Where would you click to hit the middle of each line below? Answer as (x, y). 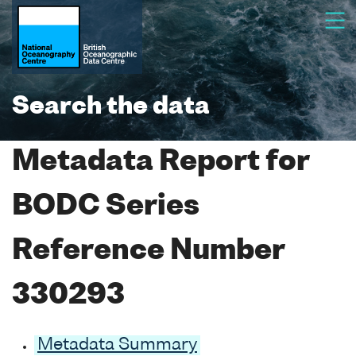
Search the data (111, 107)
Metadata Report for (161, 163)
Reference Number (148, 252)
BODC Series (106, 207)
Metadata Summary (117, 345)
